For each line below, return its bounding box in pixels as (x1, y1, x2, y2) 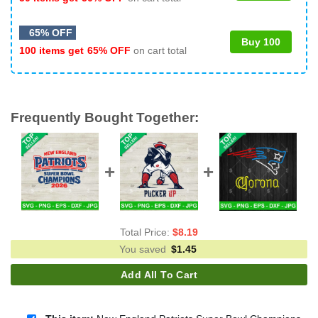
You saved (119, 243, 169, 256)
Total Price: (120, 226, 172, 238)
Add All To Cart (120, 269, 198, 281)
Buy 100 (241, 35, 280, 48)
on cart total (131, 44, 187, 56)
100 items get (19, 44, 87, 56)
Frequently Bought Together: (11, 109, 199, 125)
